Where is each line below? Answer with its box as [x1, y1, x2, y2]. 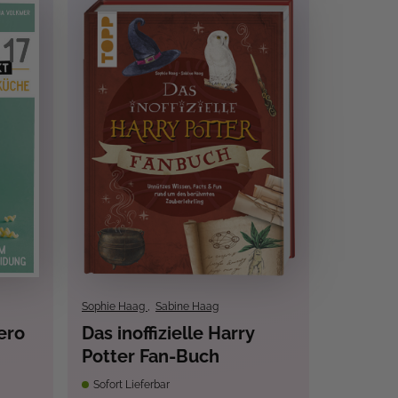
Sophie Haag [81, 300, 147, 314]
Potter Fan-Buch [81, 346, 219, 368]
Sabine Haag [155, 300, 219, 314]
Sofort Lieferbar [90, 378, 170, 392]
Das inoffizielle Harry [81, 322, 255, 345]
